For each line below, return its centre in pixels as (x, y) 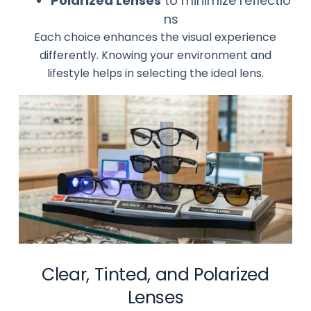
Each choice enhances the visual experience (155, 37)
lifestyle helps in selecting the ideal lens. (155, 73)
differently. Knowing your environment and (155, 55)
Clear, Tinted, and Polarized (155, 275)
